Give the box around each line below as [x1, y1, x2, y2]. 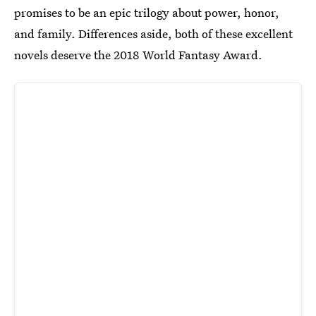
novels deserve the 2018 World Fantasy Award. [14, 47, 262, 63]
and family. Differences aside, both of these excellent [14, 25, 293, 42]
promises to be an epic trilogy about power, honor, [14, 4, 279, 20]
